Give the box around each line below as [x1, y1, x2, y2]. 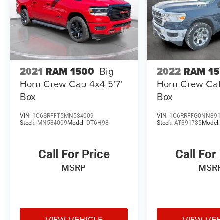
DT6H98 [86, 119, 109, 126]
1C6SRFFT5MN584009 [32, 112, 94, 119]
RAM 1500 [45, 63, 94, 79]
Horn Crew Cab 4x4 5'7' [20, 76, 122, 91]
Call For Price [38, 147, 110, 161]
